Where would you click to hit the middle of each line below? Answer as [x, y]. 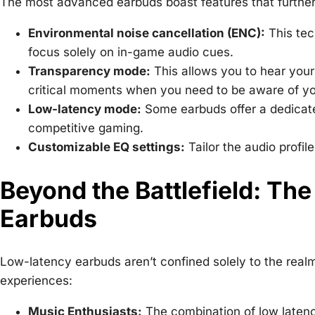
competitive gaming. [86, 128]
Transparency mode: [89, 71]
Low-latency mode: [85, 109]
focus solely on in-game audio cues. [131, 52]
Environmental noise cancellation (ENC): [147, 33]
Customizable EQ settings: [107, 147]
